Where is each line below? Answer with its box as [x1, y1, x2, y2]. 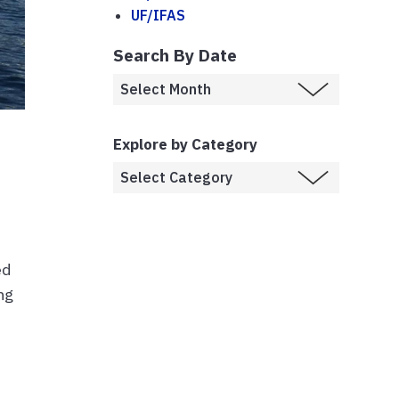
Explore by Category [113, 134, 257, 154]
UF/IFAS [131, 5, 185, 24]
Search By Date [113, 43, 237, 66]
